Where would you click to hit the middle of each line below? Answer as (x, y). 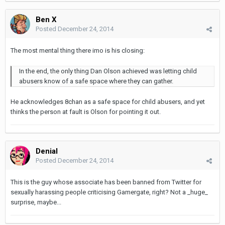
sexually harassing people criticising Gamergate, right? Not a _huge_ (109, 192)
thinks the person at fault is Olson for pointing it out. (86, 111)
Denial (47, 151)
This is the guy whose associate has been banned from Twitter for (106, 182)
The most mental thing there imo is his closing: (78, 50)
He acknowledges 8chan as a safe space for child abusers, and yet (108, 101)
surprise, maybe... (37, 202)
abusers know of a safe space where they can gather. (96, 81)
